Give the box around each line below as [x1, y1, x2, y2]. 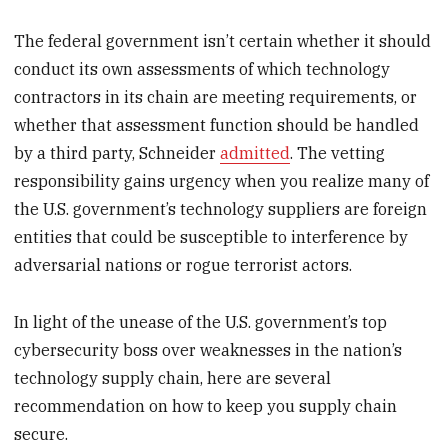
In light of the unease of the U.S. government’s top [14, 312, 388, 333]
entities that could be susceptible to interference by [14, 227, 409, 248]
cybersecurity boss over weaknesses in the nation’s [14, 340, 403, 361]
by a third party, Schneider [14, 143, 221, 164]
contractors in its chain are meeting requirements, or [14, 87, 418, 108]
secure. [14, 424, 69, 445]
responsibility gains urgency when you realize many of [14, 171, 430, 192]
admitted [220, 143, 291, 164]
